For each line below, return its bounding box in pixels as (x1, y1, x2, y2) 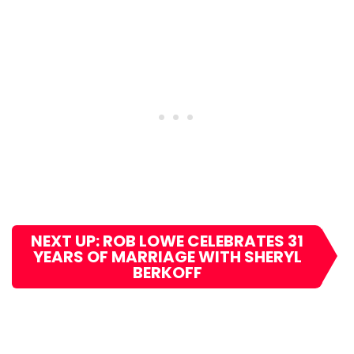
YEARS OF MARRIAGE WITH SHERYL (32, 245, 302, 268)
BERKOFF (132, 261, 202, 284)
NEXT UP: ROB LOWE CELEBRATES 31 (31, 229, 303, 252)
